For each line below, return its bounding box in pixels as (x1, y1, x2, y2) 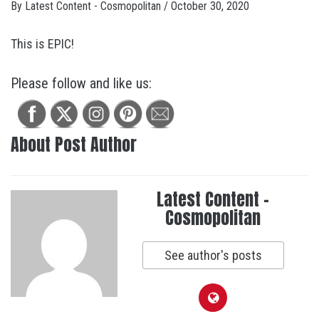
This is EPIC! (11, 36, 74, 51)
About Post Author (11, 132, 137, 157)
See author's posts (164, 248, 262, 263)
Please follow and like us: (11, 75, 152, 92)
